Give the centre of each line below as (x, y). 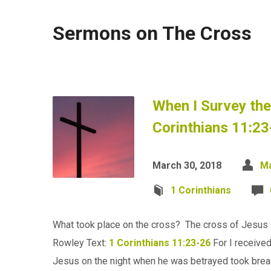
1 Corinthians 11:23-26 (160, 243)
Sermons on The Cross (152, 33)
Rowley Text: (81, 243)
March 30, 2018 (187, 165)
